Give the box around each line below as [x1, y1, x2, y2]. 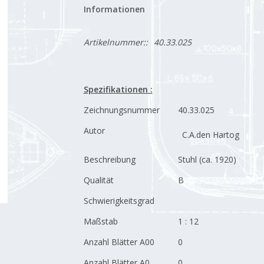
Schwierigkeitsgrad [83, 195, 154, 206]
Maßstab [83, 216, 118, 227]
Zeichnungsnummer [83, 104, 160, 115]
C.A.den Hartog [181, 129, 239, 140]
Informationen [83, 4, 145, 15]
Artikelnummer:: [83, 37, 148, 48]
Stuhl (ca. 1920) [177, 154, 236, 165]
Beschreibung [83, 154, 136, 165]
